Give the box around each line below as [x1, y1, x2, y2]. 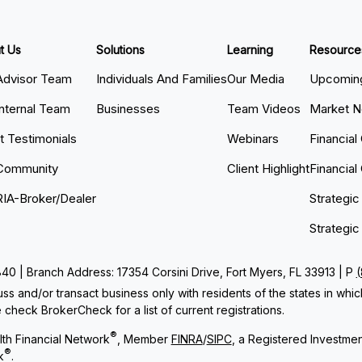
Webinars [227, 131, 280, 147]
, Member [116, 332, 171, 347]
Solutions [96, 43, 145, 57]
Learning [227, 43, 274, 57]
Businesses [96, 101, 161, 117]
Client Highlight [227, 161, 310, 177]
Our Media [227, 71, 285, 87]
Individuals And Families [96, 71, 228, 87]
